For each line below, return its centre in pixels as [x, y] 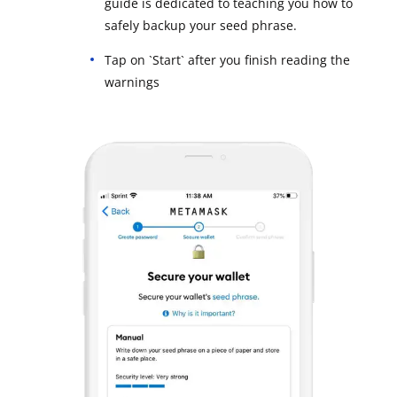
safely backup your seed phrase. [201, 25]
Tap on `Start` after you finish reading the [227, 59]
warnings [132, 82]
